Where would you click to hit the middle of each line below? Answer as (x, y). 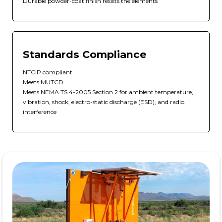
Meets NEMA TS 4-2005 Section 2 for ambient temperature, (108, 92)
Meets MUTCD (43, 82)
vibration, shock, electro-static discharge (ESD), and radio (104, 102)
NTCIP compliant (48, 72)
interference (40, 112)
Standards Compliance (85, 55)
